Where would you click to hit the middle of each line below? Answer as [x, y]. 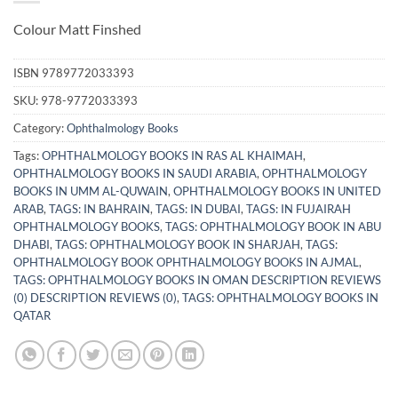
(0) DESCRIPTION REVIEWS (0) [95, 297]
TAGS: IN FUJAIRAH [298, 208]
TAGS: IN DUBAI [198, 208]
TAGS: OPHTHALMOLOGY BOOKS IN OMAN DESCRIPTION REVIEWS [197, 279]
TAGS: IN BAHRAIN [99, 208]
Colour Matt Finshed [77, 29]
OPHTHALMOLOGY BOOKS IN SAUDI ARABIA [135, 173]
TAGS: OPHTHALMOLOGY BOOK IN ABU [273, 226]
